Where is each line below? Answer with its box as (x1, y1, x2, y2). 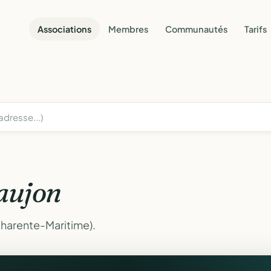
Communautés (165, 23, 227, 34)
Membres (108, 23, 148, 34)
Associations (38, 23, 91, 34)
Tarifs (244, 23, 267, 34)
